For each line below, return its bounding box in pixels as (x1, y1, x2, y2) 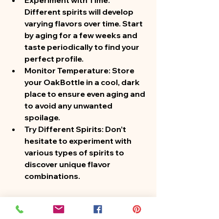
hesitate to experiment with (24, 136, 133, 146)
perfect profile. (24, 54, 84, 64)
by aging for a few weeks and (24, 30, 139, 40)
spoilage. (24, 112, 60, 122)
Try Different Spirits (24, 124, 102, 134)
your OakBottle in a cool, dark (24, 77, 141, 87)
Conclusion (9, 195, 73, 209)
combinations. (24, 171, 80, 181)
